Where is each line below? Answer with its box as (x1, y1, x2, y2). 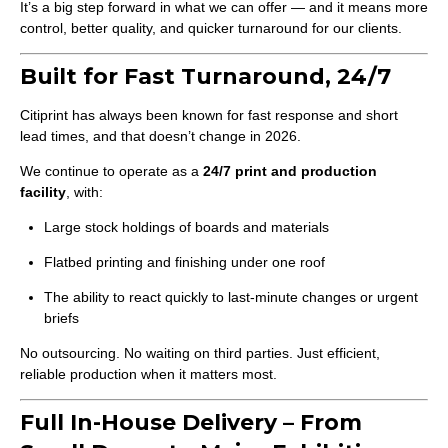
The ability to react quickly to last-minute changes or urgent (44, 289, 418, 305)
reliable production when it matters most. (20, 366, 277, 382)
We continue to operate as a (20, 163, 203, 179)
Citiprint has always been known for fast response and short (20, 107, 398, 123)
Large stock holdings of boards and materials (44, 219, 329, 235)
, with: (66, 184, 103, 200)
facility (20, 184, 66, 200)
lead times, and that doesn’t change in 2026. (20, 128, 301, 144)
